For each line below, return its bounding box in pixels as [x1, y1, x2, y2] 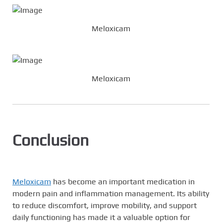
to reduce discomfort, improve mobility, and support [12, 201, 197, 211]
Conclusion [12, 131, 89, 150]
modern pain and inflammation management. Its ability [12, 189, 209, 199]
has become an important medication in [51, 177, 195, 187]
